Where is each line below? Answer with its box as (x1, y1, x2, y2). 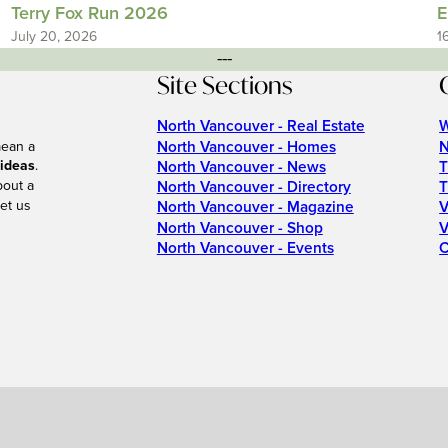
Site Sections (156, 69, 292, 101)
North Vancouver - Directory (156, 178, 351, 198)
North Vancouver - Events (156, 238, 334, 258)
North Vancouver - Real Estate (156, 117, 365, 137)
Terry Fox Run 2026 (10, 3, 168, 25)
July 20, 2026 (10, 28, 97, 45)
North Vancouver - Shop (156, 218, 323, 238)
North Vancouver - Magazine (156, 198, 354, 218)
